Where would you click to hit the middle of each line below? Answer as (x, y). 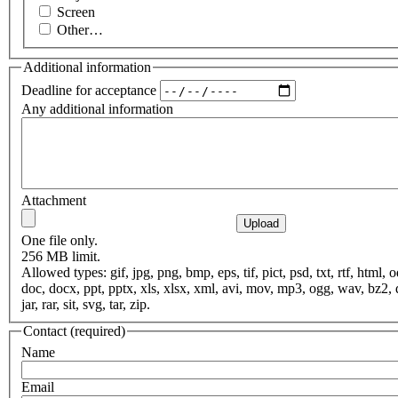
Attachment (54, 201)
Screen (76, 12)
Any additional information (97, 109)
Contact (45, 331)
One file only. (60, 241)
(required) (96, 331)
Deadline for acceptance (89, 90)
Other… (80, 29)
